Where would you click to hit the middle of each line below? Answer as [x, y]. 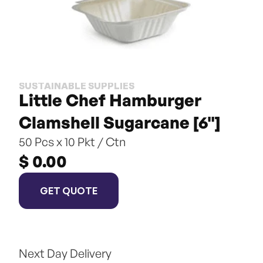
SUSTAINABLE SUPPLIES [77, 86]
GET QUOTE [69, 190]
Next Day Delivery [65, 253]
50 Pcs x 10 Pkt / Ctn [72, 142]
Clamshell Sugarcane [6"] [119, 122]
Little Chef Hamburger [110, 100]
